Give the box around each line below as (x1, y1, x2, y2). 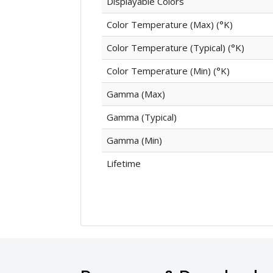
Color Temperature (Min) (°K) (106, 64, 230, 77)
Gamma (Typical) (106, 110, 177, 123)
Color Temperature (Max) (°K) (106, 18, 233, 30)
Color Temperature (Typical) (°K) (106, 41, 244, 54)
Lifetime (106, 157, 141, 169)
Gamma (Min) (106, 133, 162, 146)
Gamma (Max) (106, 87, 165, 100)
